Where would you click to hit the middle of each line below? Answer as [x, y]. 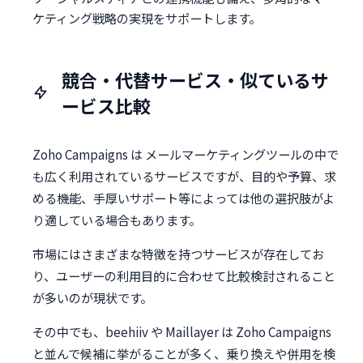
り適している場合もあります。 [117, 219]
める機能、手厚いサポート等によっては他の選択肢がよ [184, 197]
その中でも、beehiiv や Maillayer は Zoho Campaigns [182, 332]
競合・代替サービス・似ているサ [195, 79]
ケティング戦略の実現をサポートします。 [147, 17]
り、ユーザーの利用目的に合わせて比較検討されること [184, 276]
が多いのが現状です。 [92, 298]
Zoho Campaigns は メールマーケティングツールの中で [186, 154]
